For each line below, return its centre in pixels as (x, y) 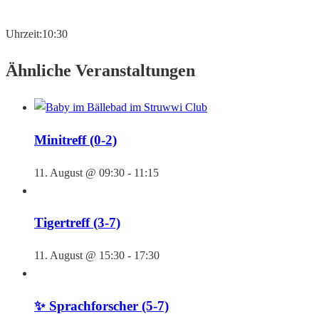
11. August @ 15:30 (79, 255)
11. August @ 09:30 (79, 172)
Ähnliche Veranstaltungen (100, 71)
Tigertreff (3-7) (77, 223)
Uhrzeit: (24, 34)
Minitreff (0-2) (75, 140)
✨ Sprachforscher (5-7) (101, 305)
